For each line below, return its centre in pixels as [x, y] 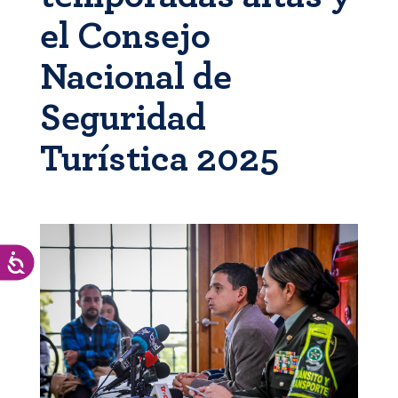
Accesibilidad [62, 261]
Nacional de [135, 77]
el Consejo [125, 36]
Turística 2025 [159, 159]
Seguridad [123, 118]
